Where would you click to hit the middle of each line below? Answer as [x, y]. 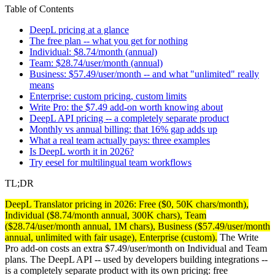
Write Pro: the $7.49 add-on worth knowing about [126, 107]
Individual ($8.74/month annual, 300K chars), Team [106, 215]
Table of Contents [39, 9]
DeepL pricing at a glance [79, 29]
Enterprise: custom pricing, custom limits [108, 96]
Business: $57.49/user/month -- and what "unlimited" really [144, 74]
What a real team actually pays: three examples [120, 140]
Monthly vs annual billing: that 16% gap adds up [123, 129]
